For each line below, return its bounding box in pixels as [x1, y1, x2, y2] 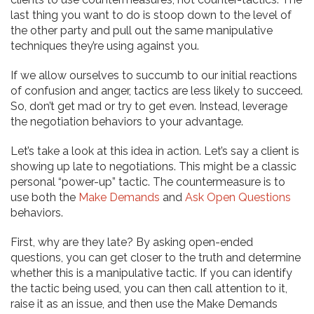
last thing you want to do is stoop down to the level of [11, 8, 292, 22]
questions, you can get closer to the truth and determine [11, 251, 301, 265]
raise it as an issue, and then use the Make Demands [11, 297, 278, 311]
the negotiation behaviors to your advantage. [11, 115, 243, 129]
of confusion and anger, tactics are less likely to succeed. [11, 84, 303, 98]
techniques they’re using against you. [11, 39, 199, 53]
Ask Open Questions [185, 191, 291, 205]
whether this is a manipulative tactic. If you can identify [11, 266, 292, 280]
